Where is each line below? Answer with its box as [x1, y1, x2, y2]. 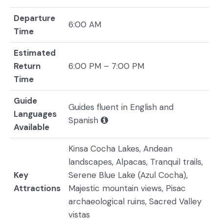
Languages [14, 109, 57, 119]
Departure [14, 13, 55, 23]
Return [14, 61, 41, 71]
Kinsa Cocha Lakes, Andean [68, 143, 173, 154]
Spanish [68, 115, 101, 126]
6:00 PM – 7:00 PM [68, 61, 144, 71]
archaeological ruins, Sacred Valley [68, 196, 201, 207]
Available [14, 122, 49, 132]
